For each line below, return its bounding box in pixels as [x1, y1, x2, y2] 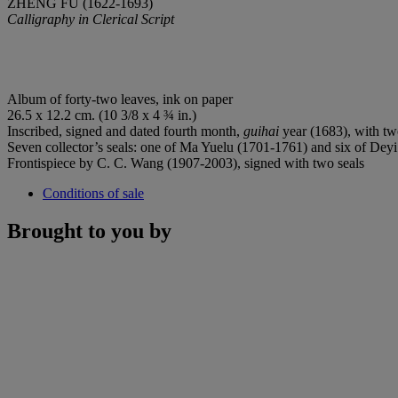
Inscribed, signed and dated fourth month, [7, 123, 243, 139]
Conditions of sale [43, 185, 144, 201]
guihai [243, 123, 279, 139]
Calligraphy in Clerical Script [7, 11, 174, 27]
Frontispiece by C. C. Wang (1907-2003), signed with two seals [7, 155, 364, 171]
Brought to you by [7, 219, 171, 243]
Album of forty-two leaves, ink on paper [7, 91, 233, 107]
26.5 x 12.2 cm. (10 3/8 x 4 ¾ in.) [7, 107, 196, 123]
